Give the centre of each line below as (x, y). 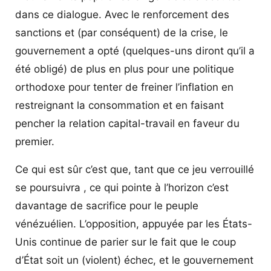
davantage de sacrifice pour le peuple (107, 205)
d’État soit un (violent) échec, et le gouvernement (134, 260)
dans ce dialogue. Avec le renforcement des (122, 14)
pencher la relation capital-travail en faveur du (127, 123)
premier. (35, 141)
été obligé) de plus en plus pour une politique (125, 69)
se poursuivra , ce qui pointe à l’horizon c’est (122, 187)
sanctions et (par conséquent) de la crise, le (122, 32)
